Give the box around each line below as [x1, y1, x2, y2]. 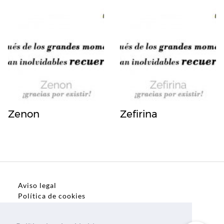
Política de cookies [18, 191, 85, 200]
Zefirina [120, 107, 157, 120]
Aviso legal [18, 180, 56, 189]
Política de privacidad [18, 201, 96, 210]
